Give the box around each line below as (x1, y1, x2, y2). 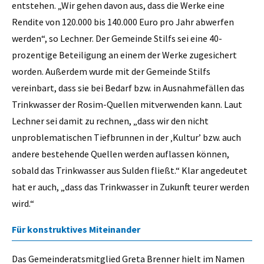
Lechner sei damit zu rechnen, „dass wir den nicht (12, 114, 209, 127)
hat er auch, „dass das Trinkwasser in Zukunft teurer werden (12, 180, 249, 193)
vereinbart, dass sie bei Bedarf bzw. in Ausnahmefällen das (12, 81, 245, 94)
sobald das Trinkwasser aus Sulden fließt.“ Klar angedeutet (12, 164, 247, 176)
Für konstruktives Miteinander (12, 223, 140, 235)
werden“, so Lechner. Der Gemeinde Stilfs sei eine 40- (12, 32, 222, 44)
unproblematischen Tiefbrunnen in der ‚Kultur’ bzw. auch (12, 131, 241, 143)
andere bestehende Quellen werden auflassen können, (12, 147, 229, 160)
